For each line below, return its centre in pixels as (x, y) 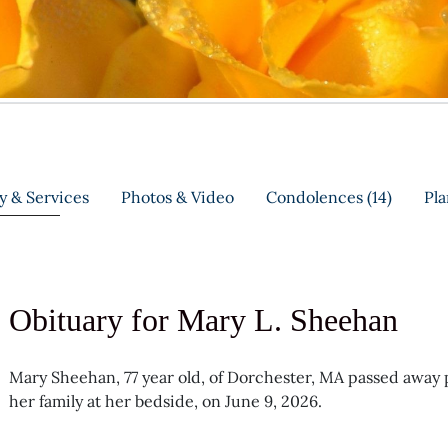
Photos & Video (177, 196)
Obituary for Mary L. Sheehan (204, 319)
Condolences (314, 196)
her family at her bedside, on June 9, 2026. (166, 400)
